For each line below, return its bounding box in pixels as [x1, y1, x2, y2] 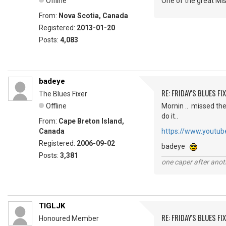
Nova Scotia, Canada [59, 12, 128, 20]
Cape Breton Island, [59, 117, 124, 126]
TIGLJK [39, 201, 65, 211]
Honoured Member [39, 214, 99, 223]
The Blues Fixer [39, 90, 87, 98]
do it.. [161, 112, 180, 121]
